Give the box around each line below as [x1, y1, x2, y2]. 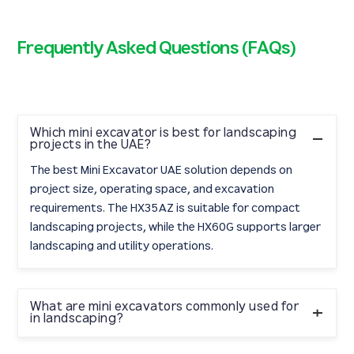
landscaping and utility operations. [30, 240, 214, 253]
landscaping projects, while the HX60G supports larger [30, 221, 322, 234]
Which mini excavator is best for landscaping [30, 126, 297, 141]
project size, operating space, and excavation [30, 183, 275, 196]
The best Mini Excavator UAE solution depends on [30, 164, 293, 177]
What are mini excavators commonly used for [30, 300, 299, 314]
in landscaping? [30, 312, 124, 326]
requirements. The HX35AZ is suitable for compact [30, 202, 301, 215]
